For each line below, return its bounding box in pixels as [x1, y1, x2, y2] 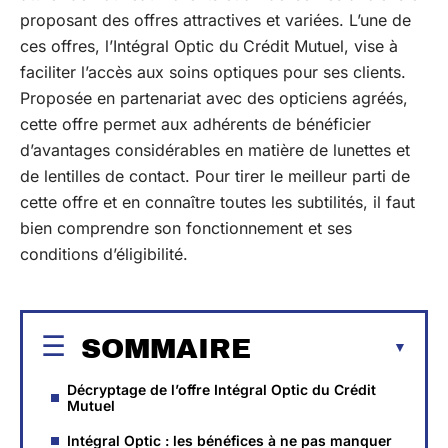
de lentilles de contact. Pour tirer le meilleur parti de [20, 166, 410, 186]
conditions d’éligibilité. [20, 244, 188, 264]
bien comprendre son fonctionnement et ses [20, 218, 352, 238]
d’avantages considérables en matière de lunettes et [20, 140, 410, 160]
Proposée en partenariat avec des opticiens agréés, [20, 88, 408, 108]
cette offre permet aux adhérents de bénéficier [20, 114, 371, 134]
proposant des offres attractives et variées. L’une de [20, 10, 411, 30]
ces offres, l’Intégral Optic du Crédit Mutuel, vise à [20, 36, 398, 56]
